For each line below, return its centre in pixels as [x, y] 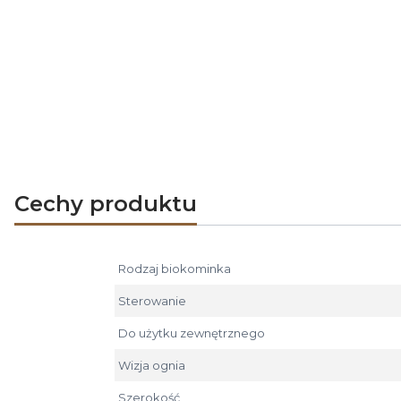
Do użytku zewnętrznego [192, 333]
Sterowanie [152, 301]
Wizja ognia [152, 366]
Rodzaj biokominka [175, 269]
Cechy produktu [106, 203]
